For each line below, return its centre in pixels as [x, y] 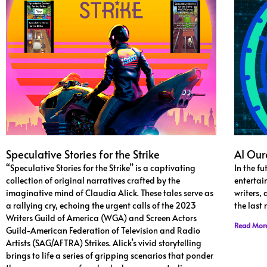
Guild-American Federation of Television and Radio [103, 231]
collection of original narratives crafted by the [93, 181]
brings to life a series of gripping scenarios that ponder [110, 256]
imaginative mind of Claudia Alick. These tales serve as [110, 193]
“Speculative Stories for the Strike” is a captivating [101, 168]
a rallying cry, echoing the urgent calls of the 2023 [101, 206]
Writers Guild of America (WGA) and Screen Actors [101, 218]
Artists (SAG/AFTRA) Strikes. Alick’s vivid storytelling [104, 243]
